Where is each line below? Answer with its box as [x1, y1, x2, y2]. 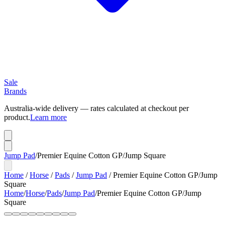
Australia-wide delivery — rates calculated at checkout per [4, 104, 189, 113]
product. [4, 113, 30, 122]
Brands [4, 87, 27, 95]
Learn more [30, 113, 67, 122]
